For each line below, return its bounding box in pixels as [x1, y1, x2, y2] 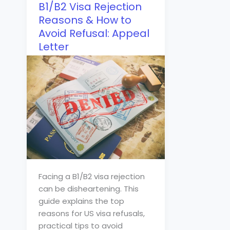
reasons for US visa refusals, [38, 208, 145, 219]
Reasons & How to [38, 12, 131, 27]
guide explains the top [38, 196, 124, 207]
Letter [38, 39, 69, 54]
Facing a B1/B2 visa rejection [38, 171, 145, 182]
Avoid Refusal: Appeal [38, 26, 149, 41]
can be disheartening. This [38, 183, 139, 195]
